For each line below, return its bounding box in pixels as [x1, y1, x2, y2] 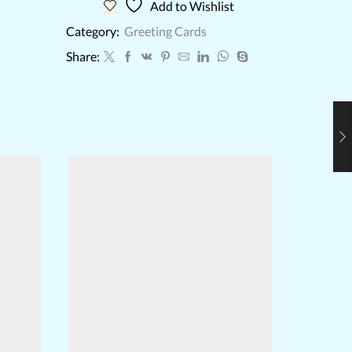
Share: [65, 48, 100, 64]
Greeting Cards [123, 23, 207, 38]
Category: [65, 23, 122, 38]
